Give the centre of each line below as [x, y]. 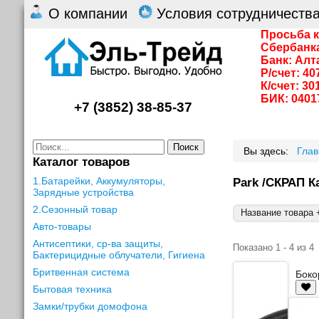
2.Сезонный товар [75, 209]
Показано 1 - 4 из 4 [274, 247]
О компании [88, 14]
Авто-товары [62, 226]
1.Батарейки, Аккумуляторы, [99, 181]
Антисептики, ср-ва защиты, [98, 243]
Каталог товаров [82, 161]
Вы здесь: [269, 151]
